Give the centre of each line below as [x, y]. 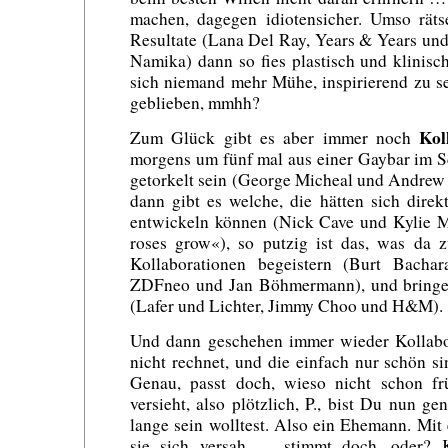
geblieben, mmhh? [195, 103]
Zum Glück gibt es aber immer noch [275, 137]
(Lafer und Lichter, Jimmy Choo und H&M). [286, 305]
